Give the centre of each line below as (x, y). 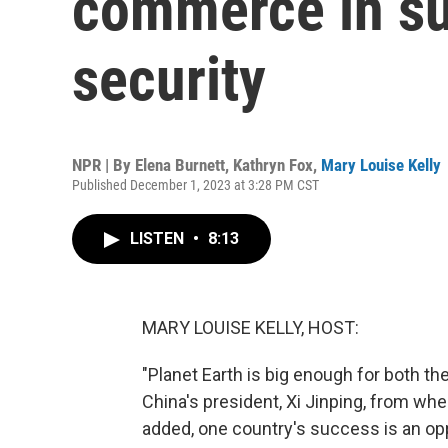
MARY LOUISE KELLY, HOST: (250, 327)
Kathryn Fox (273, 165)
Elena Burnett (180, 165)
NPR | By (103, 165)
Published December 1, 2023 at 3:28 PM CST (195, 185)
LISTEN (159, 238)
